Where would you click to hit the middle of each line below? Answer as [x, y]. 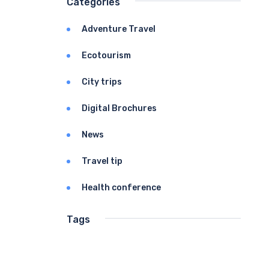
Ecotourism [106, 55]
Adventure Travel [119, 29]
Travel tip [102, 161]
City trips [102, 82]
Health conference [121, 187]
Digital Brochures [119, 108]
